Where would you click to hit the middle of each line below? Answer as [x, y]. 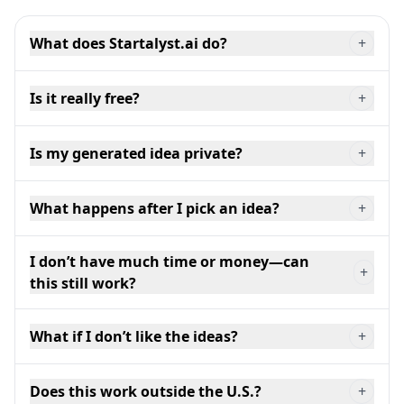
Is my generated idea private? [136, 153]
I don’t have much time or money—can [170, 261]
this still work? [83, 283]
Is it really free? [85, 98]
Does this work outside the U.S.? [146, 391]
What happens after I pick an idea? [155, 208]
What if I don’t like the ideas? [134, 336]
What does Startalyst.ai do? [129, 43]
